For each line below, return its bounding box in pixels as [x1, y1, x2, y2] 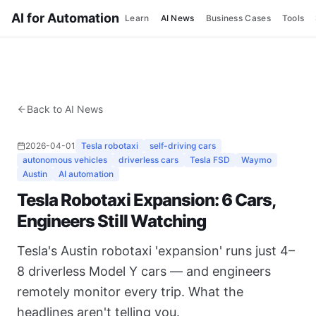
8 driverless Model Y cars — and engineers [17, 264, 271, 279]
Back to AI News [27, 103, 103, 115]
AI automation [59, 169, 114, 179]
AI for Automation [11, 11, 119, 25]
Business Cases [205, 13, 271, 23]
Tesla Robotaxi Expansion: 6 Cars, [17, 190, 276, 210]
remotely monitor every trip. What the [17, 284, 243, 299]
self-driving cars [150, 140, 216, 151]
